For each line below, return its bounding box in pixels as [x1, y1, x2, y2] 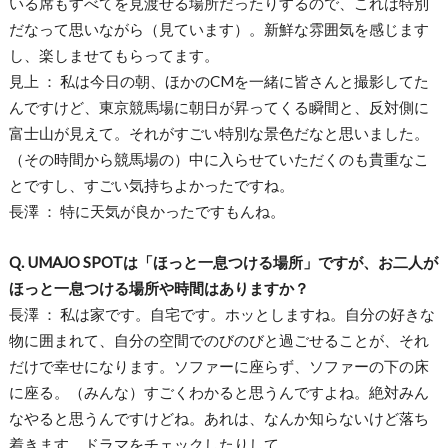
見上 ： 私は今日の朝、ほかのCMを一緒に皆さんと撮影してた [8, 72, 429, 91]
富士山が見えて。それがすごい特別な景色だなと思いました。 [8, 124, 429, 143]
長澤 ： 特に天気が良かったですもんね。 [8, 202, 285, 221]
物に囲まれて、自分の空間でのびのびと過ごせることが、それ [8, 330, 429, 349]
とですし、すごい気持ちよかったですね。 [8, 176, 294, 195]
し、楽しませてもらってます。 [8, 46, 219, 65]
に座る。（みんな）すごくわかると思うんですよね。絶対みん [8, 382, 429, 401]
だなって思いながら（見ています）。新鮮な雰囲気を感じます [8, 20, 429, 39]
